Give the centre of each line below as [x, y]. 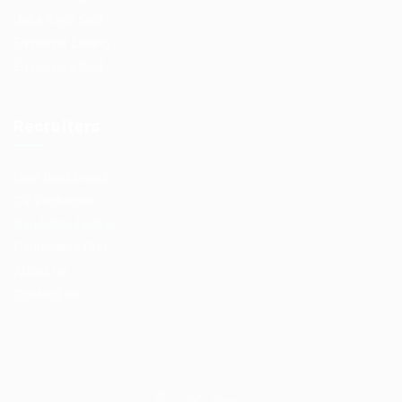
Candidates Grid [60, 248]
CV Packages [53, 201]
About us [40, 271]
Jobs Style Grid [58, 20]
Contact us [46, 294]
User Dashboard [61, 178]
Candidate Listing [64, 224]
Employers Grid [58, 66]
